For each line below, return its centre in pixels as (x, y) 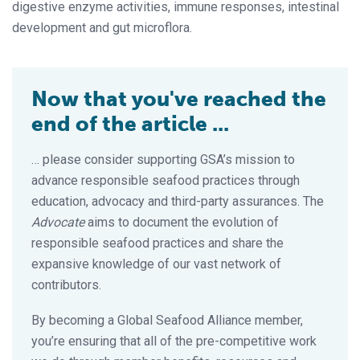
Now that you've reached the (179, 99)
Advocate (58, 222)
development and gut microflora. (102, 27)
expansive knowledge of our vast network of (156, 264)
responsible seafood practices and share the (157, 243)
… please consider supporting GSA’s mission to (163, 159)
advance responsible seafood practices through (166, 180)
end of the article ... (130, 124)
